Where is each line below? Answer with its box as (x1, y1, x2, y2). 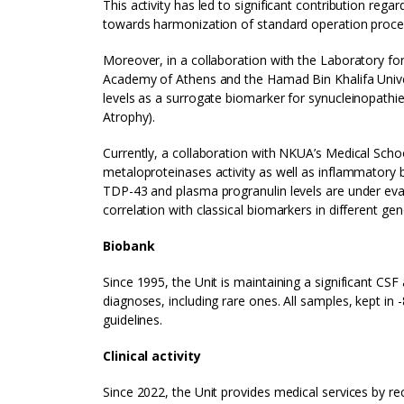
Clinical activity (103, 347, 201, 364)
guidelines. (103, 311, 163, 328)
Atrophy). (103, 108, 156, 125)
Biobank (103, 237, 155, 254)
